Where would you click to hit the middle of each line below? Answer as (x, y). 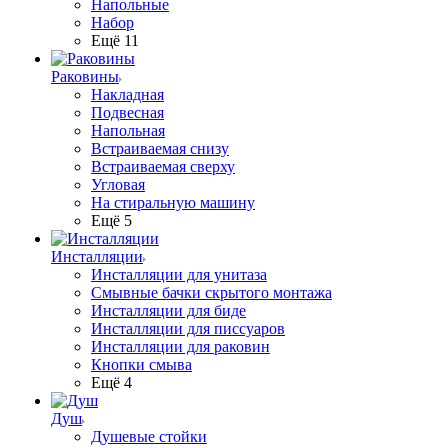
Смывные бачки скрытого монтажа (211, 292)
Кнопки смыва (141, 364)
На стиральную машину (173, 202)
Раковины (85, 76)
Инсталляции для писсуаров (188, 328)
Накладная (127, 94)
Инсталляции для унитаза (179, 274)
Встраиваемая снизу (160, 148)
